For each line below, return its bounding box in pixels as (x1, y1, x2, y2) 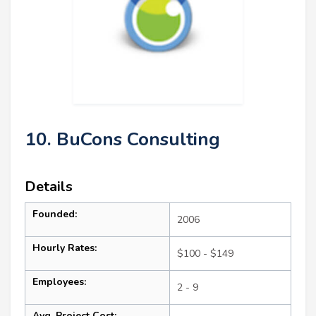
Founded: (32, 207, 77, 221)
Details (25, 177, 73, 197)
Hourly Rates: (32, 241, 97, 255)
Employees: (32, 275, 86, 289)
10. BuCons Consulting (25, 127, 220, 152)
